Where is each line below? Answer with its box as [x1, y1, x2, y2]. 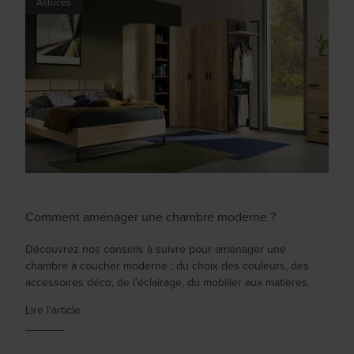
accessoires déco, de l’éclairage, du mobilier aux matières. [25, 275, 310, 289]
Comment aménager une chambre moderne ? [25, 209, 276, 225]
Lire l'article [25, 303, 81, 317]
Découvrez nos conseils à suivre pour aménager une [25, 242, 286, 256]
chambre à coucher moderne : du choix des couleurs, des [25, 258, 309, 273]
